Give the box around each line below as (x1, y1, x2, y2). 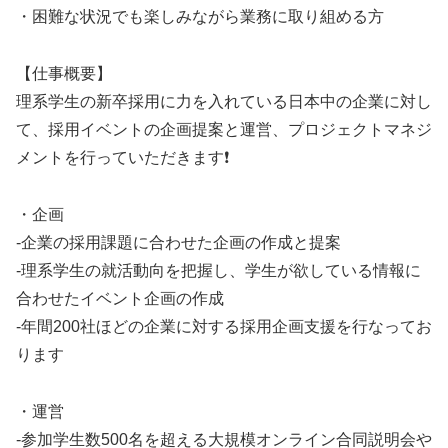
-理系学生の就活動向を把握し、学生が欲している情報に (16, 261, 421, 279)
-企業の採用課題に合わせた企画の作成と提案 (16, 233, 341, 251)
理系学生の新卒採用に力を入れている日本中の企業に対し (16, 93, 432, 111)
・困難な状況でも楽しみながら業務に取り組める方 (16, 8, 384, 26)
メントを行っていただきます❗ (16, 149, 229, 167)
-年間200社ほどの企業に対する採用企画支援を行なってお (16, 317, 432, 335)
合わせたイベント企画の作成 (16, 289, 224, 307)
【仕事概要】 (16, 65, 112, 83)
